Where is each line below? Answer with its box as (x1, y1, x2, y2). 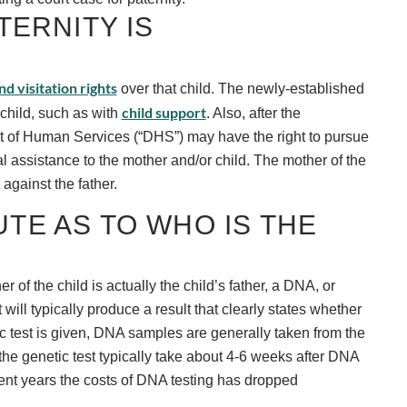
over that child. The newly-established (116, 80, 364, 96)
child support (121, 103, 206, 121)
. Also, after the (205, 104, 301, 121)
